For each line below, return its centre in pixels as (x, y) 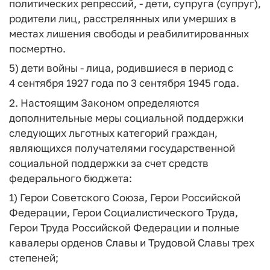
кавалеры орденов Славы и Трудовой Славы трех (132, 243)
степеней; (34, 258)
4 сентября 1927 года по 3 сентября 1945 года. (124, 83)
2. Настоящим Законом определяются (104, 102)
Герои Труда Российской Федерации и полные (124, 228)
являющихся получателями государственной (122, 148)
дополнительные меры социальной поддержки (126, 118)
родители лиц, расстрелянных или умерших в (123, 18)
